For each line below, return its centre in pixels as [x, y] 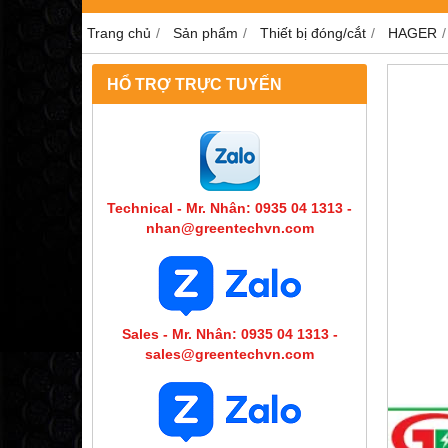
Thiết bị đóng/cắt [313, 32]
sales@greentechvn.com [229, 353]
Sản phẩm [205, 32]
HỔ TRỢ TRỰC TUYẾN [194, 83]
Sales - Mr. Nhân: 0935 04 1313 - [229, 333]
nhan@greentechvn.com [229, 227]
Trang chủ [119, 32]
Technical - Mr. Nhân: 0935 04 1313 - [229, 207]
